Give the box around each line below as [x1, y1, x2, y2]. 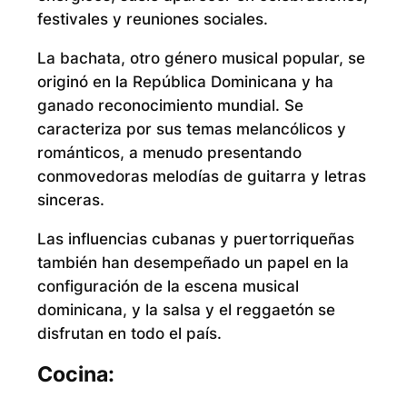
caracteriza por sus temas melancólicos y [36, 120, 346, 139]
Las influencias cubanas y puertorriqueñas [36, 229, 354, 248]
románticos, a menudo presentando [36, 144, 302, 163]
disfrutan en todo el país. [36, 323, 222, 342]
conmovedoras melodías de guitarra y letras [36, 167, 366, 186]
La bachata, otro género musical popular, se [36, 49, 365, 68]
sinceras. [36, 191, 104, 210]
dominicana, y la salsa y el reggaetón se [36, 300, 335, 319]
